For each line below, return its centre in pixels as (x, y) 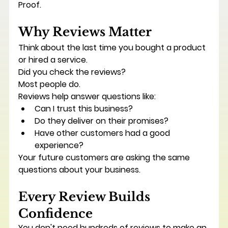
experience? (59, 145)
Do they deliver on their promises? (101, 121)
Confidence (55, 213)
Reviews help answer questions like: (87, 96)
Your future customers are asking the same (105, 158)
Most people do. (49, 84)
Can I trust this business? (83, 109)
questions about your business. (79, 170)
